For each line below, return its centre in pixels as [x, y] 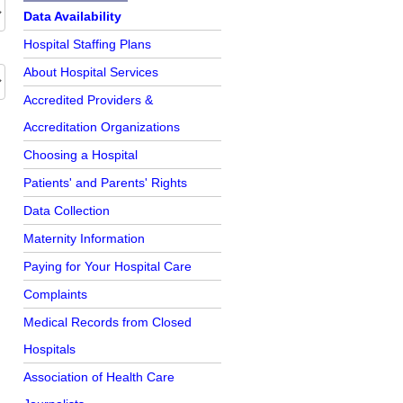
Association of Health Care [99, 377]
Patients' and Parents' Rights [105, 183]
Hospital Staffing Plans [87, 44]
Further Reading [76, 9]
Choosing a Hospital [81, 155]
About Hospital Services [91, 72]
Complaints [55, 294]
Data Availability [72, 16]
